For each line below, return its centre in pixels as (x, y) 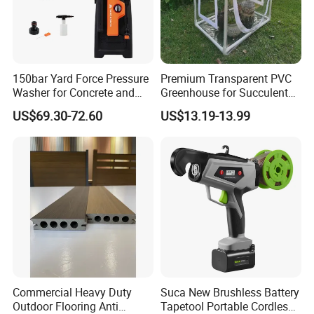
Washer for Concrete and (74, 92)
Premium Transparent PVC (226, 78)
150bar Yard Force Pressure (81, 78)
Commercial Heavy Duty (73, 293)
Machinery (39, 106)
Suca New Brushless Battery (230, 293)
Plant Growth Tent (205, 106)
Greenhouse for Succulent (224, 92)
